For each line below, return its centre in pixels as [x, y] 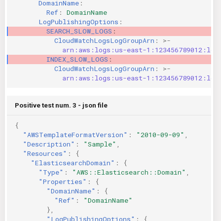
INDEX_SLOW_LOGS [77, 59]
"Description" [49, 144]
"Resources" [45, 153]
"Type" [51, 172]
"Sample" [100, 144]
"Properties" [63, 181]
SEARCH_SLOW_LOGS [79, 31]
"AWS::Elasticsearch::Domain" [129, 172]
